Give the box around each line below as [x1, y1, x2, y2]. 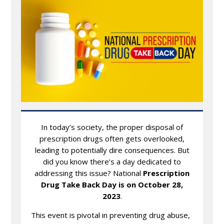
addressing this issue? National [34, 167, 143, 178]
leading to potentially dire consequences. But [34, 144, 189, 155]
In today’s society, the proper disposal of [41, 121, 183, 132]
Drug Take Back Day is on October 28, [41, 179, 183, 189]
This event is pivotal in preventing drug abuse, [31, 209, 190, 220]
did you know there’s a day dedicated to [43, 156, 181, 166]
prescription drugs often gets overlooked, [39, 133, 184, 143]
